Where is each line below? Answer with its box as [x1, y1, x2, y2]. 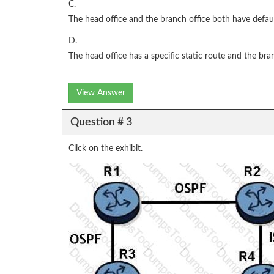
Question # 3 [70, 116, 132, 128]
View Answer [76, 89, 125, 98]
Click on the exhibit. [68, 144, 143, 154]
